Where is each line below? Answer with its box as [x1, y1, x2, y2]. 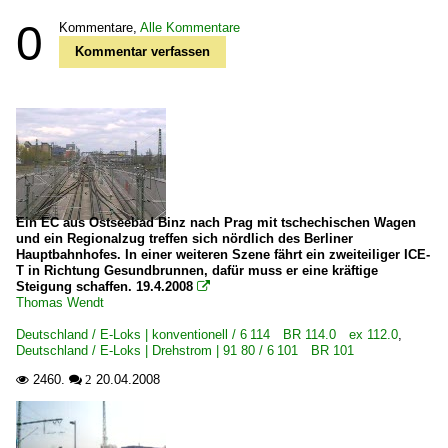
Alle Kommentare [140, 20, 240, 35]
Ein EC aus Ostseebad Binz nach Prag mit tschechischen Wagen [16, 215, 416, 230]
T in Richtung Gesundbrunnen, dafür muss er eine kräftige [16, 263, 378, 278]
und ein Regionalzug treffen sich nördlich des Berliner [16, 231, 353, 246]
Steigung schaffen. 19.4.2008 [16, 279, 193, 294]
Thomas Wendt [16, 295, 104, 310]
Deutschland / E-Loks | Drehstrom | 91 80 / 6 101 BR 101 [16, 343, 354, 358]
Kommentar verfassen [75, 44, 210, 59]
